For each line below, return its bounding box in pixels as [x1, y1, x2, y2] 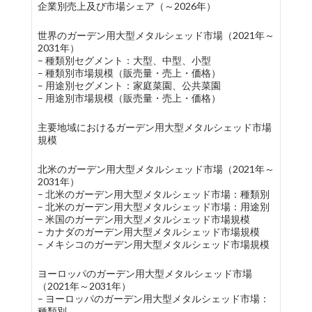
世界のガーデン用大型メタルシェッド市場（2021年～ [37, 29, 274, 41]
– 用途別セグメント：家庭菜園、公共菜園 [37, 79, 221, 91]
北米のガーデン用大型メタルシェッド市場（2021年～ [37, 163, 274, 175]
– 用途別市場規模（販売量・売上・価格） [37, 92, 221, 104]
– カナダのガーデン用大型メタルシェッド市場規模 [37, 226, 260, 237]
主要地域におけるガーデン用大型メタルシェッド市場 [37, 121, 272, 133]
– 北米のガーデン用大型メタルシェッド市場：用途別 [37, 201, 270, 212]
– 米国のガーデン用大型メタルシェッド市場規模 [37, 213, 250, 225]
